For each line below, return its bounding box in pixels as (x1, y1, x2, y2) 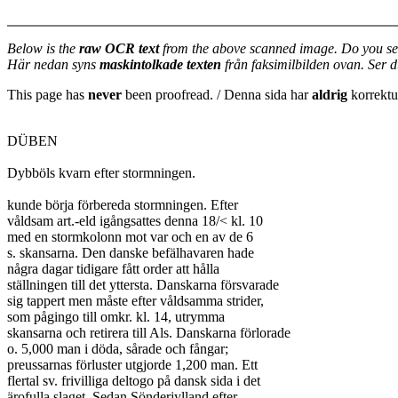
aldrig (312, 87, 347, 102)
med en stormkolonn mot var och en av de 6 (7, 229, 253, 244)
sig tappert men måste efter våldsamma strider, (7, 293, 264, 308)
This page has (7, 87, 88, 102)
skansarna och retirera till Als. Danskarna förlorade (7, 325, 291, 340)
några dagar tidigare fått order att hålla (7, 261, 219, 276)
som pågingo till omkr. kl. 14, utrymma (7, 309, 225, 324)
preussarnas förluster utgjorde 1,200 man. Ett (7, 357, 258, 372)
